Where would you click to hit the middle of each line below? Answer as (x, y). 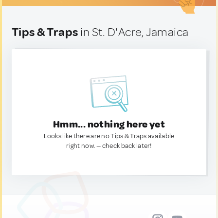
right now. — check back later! (109, 146)
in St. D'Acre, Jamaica (133, 32)
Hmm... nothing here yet (109, 124)
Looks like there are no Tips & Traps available (109, 136)
